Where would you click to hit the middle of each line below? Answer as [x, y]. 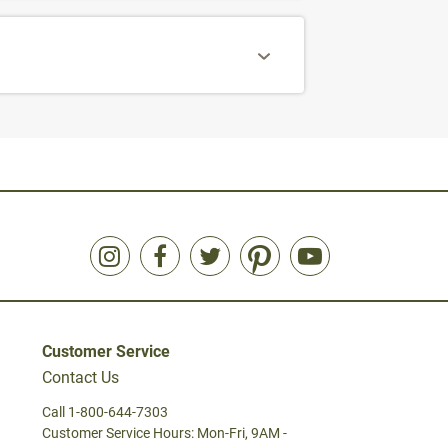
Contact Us [80, 378]
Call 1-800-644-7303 [105, 412]
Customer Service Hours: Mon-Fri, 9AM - [164, 433]
